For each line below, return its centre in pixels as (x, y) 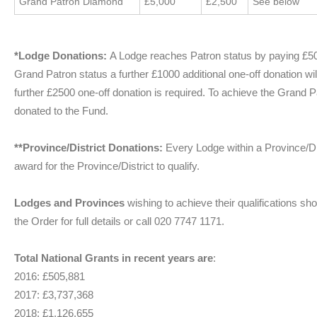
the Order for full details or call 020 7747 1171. (119, 221)
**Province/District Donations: (90, 147)
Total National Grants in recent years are (114, 258)
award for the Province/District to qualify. (107, 166)
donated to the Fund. (61, 110)
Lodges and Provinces (71, 203)
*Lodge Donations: (62, 55)
